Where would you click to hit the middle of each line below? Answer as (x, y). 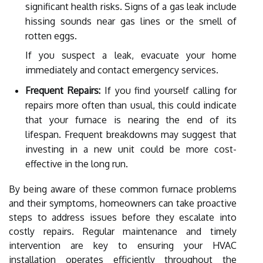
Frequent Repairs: (63, 90)
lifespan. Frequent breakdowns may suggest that (131, 134)
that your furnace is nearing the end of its (131, 119)
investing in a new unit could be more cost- (131, 149)
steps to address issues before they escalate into (123, 217)
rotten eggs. (51, 36)
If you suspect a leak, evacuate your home (131, 55)
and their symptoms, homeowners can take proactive (123, 203)
